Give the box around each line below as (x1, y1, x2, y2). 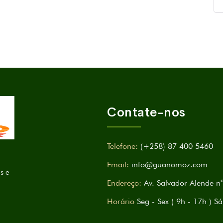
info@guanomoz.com (131, 159, 208, 169)
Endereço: (107, 178, 141, 188)
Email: (107, 159, 129, 169)
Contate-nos (107, 104, 186, 120)
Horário (107, 196, 134, 206)
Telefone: (107, 141, 138, 151)
